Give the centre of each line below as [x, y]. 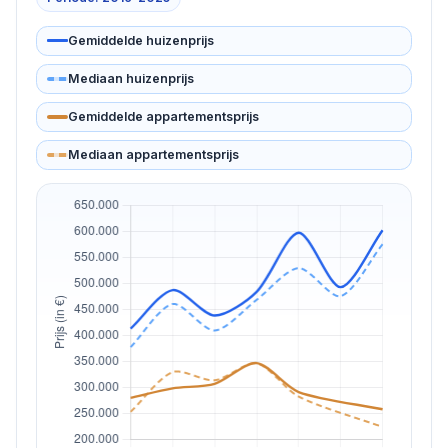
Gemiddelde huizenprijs [140, 40]
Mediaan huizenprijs [130, 78]
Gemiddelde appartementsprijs [163, 116]
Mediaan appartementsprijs [153, 155]
